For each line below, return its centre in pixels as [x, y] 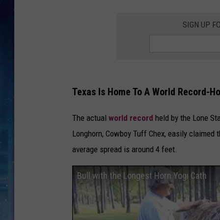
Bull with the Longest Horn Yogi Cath [142, 175]
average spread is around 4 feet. [125, 149]
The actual [90, 118]
